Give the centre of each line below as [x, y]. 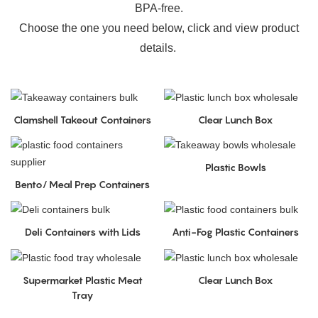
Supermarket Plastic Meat [82, 280]
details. [158, 48]
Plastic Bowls [235, 168]
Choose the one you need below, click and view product [159, 28]
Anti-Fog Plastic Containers [236, 232]
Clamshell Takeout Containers [83, 119]
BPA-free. [159, 9]
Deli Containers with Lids [82, 232]
